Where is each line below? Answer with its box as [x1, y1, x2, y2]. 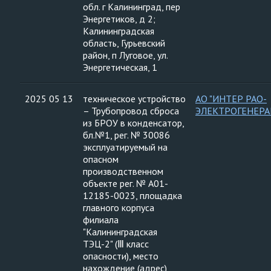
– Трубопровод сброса [83, 105, 179, 117]
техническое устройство [83, 93, 186, 105]
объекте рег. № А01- [83, 177, 168, 189]
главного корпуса [83, 201, 154, 214]
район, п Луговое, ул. [83, 49, 168, 61]
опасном [83, 153, 119, 165]
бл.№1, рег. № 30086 [83, 129, 170, 141]
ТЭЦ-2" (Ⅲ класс [83, 238, 149, 250]
